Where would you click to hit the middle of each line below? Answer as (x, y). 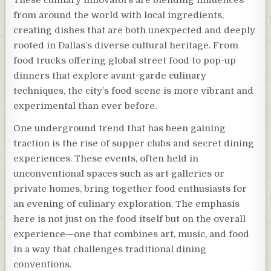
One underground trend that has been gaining (120, 128)
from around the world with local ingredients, (119, 15)
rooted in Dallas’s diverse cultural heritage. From (126, 45)
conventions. (43, 264)
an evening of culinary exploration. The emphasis (127, 204)
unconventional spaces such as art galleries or (119, 173)
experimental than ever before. (85, 106)
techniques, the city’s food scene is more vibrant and (134, 90)
